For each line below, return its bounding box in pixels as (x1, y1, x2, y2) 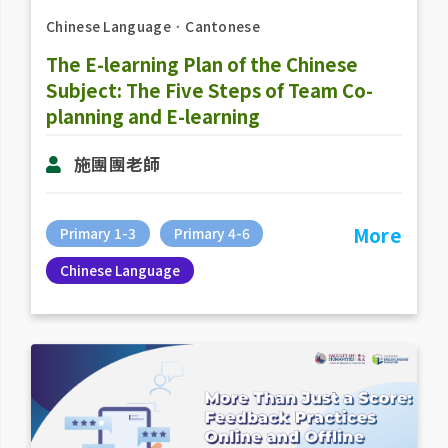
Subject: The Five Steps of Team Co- (45, 76, 373, 103)
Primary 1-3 (59, 223, 136, 244)
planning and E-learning (45, 102, 260, 129)
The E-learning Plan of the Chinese (45, 50, 358, 77)
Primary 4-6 (173, 223, 250, 244)
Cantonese (185, 15, 260, 36)
